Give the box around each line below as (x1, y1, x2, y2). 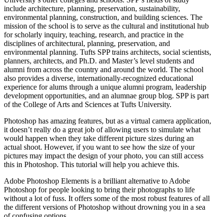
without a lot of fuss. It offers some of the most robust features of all (4, 194, 210, 202)
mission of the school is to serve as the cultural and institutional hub (4, 21, 209, 30)
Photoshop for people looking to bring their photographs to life (4, 185, 195, 194)
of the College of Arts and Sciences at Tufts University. (4, 100, 171, 108)
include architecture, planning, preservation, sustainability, (4, 4, 180, 13)
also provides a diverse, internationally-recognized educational (4, 74, 193, 82)
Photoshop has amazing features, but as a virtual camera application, (4, 116, 211, 125)
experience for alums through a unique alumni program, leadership (4, 82, 206, 91)
